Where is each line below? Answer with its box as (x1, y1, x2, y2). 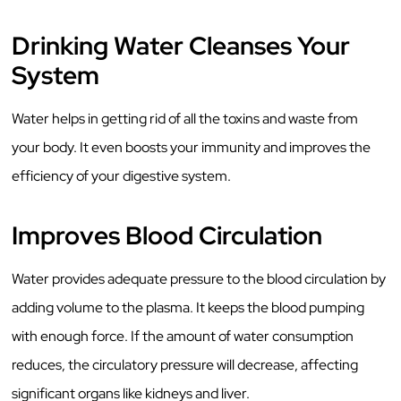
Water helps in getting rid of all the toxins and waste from (12, 108, 359, 128)
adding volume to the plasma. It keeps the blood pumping (12, 297, 365, 317)
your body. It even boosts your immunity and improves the (12, 137, 371, 157)
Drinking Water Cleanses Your (12, 28, 351, 63)
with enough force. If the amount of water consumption (12, 326, 354, 346)
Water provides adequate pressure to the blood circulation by (12, 269, 387, 288)
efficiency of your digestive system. (12, 166, 235, 185)
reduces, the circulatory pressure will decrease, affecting (12, 354, 359, 374)
